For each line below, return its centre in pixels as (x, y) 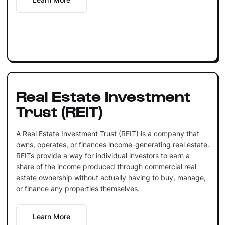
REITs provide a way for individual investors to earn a (103, 155)
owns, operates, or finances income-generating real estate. (113, 144)
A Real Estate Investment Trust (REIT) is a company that (107, 133)
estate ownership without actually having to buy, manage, (111, 177)
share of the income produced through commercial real (106, 166)
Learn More (51, 216)
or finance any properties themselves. (78, 188)
